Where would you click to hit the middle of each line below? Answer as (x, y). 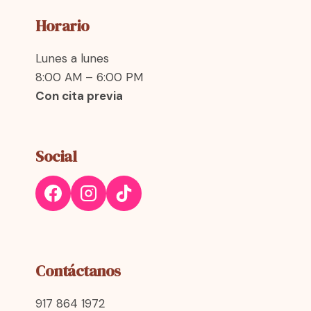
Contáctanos (78, 271)
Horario (62, 26)
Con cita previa (79, 96)
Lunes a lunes (72, 58)
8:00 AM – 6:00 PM (89, 77)
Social (56, 156)
